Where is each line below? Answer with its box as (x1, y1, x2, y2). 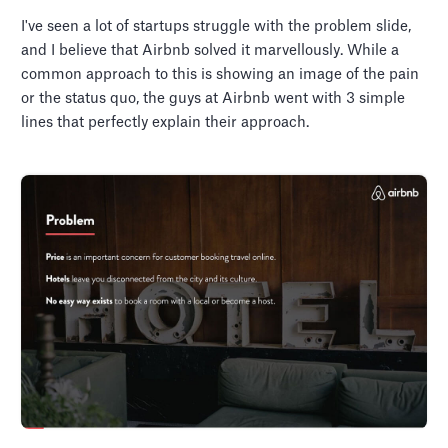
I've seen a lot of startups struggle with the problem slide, (21, 19, 412, 35)
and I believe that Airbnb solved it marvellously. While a (21, 43, 400, 59)
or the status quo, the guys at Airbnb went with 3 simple (21, 91, 406, 107)
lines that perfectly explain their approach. (21, 115, 310, 131)
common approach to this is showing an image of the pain (21, 67, 420, 83)
